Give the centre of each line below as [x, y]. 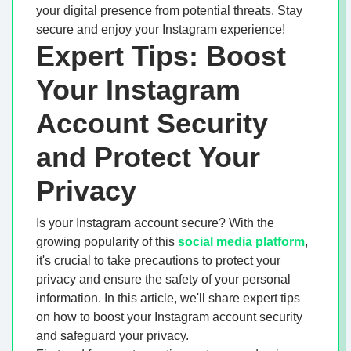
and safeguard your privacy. [112, 336]
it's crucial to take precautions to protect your [158, 261]
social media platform [241, 242]
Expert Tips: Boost [161, 56]
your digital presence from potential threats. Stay [169, 11]
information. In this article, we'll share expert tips [168, 299]
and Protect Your [148, 157]
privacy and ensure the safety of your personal [163, 280]
